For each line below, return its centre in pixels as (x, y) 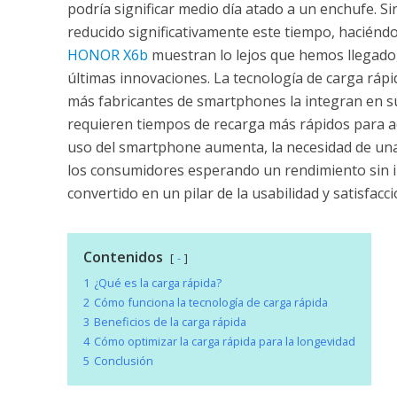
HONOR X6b (107, 55)
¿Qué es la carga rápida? (157, 283)
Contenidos (123, 257)
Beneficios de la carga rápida (170, 322)
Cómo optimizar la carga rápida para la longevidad (224, 342)
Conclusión (123, 361)
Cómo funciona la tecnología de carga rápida (210, 303)
